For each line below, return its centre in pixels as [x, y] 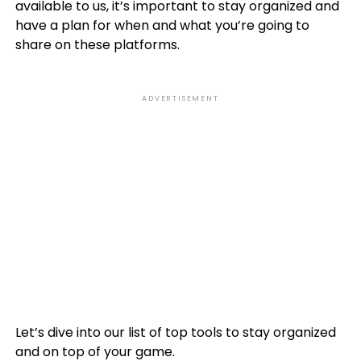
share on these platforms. [97, 45]
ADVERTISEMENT [180, 98]
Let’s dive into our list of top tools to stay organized [175, 332]
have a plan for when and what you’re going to [162, 25]
